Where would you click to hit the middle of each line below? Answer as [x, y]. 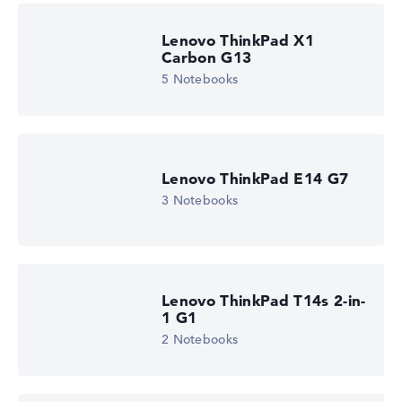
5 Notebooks [200, 79]
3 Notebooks [200, 201]
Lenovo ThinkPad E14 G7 [255, 179]
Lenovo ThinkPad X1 [238, 40]
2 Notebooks [200, 340]
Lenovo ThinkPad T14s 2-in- [264, 301]
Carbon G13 [207, 57]
